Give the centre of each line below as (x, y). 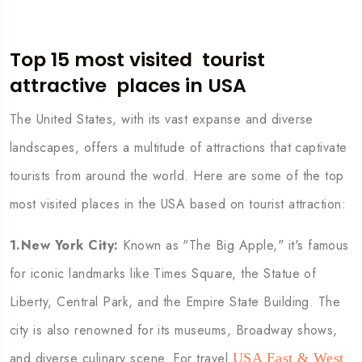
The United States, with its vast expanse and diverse (162, 119)
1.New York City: (64, 245)
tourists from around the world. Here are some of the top (177, 176)
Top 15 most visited (103, 59)
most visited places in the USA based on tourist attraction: (178, 204)
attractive (58, 85)
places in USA (184, 85)
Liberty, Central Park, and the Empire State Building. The (175, 302)
